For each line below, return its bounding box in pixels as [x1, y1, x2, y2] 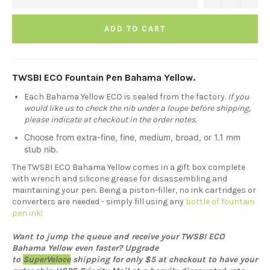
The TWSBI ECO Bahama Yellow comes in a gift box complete [12, 162, 245, 173]
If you [226, 92, 249, 102]
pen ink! [12, 208, 43, 219]
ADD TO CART [104, 24, 166, 34]
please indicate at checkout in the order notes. [24, 115, 196, 125]
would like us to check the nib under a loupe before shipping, [24, 103, 251, 114]
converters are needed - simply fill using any [12, 196, 186, 207]
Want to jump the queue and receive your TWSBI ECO [12, 231, 225, 242]
